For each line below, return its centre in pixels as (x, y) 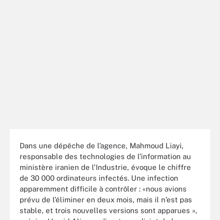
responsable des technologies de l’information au (105, 156)
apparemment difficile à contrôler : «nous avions (103, 189)
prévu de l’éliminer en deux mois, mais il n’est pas (106, 199)
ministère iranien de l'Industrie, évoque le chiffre (105, 167)
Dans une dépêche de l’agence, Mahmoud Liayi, (102, 145)
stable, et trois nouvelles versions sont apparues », (109, 210)
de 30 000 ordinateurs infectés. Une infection (99, 178)
